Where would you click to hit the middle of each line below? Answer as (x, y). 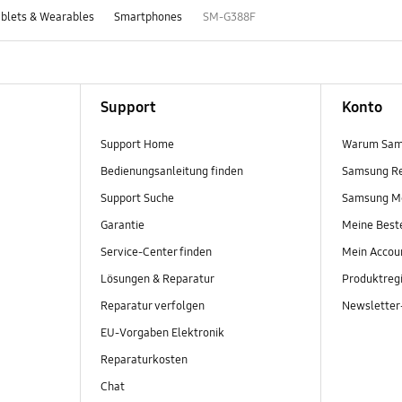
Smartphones (149, 17)
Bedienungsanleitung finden (171, 171)
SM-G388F (229, 17)
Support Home (137, 144)
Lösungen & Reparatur (157, 279)
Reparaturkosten (144, 360)
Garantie (122, 225)
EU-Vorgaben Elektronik (162, 333)
